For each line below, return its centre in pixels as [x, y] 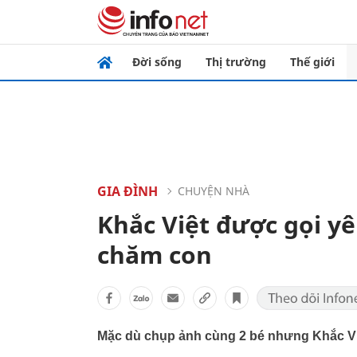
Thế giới [312, 62]
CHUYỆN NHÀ [214, 191]
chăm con [155, 255]
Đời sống [157, 62]
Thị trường [236, 62]
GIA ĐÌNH [127, 191]
